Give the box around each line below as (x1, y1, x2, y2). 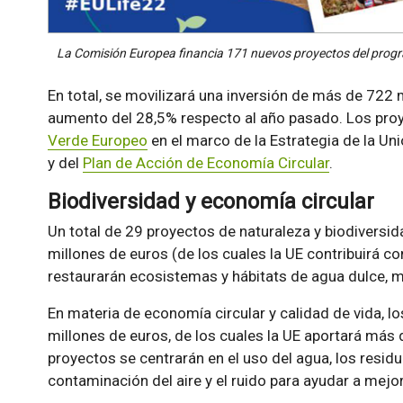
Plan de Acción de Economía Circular (82, 153, 329, 172)
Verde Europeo (47, 130, 148, 149)
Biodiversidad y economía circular (47, 188, 374, 214)
